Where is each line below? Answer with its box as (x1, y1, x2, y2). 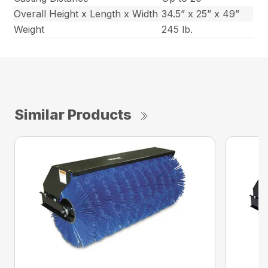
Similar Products (14, 106, 132, 124)
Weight (14, 23, 45, 36)
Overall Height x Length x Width (14, 8, 159, 20)
